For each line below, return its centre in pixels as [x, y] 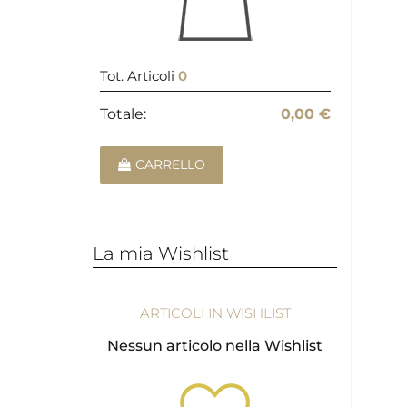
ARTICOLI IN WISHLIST [215, 313]
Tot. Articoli [139, 76]
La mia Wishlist [161, 253]
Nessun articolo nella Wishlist [215, 346]
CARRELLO [170, 165]
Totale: [123, 114]
